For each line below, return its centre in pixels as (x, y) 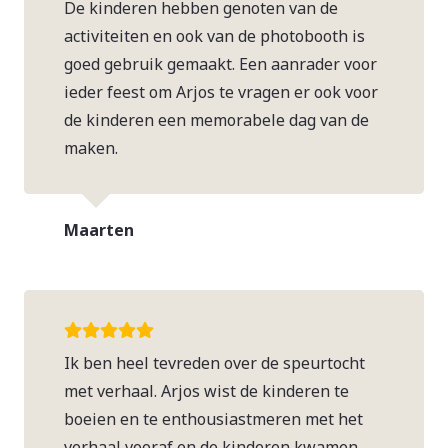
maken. (91, 147)
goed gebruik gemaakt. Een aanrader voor (220, 63)
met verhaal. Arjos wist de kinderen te (206, 391)
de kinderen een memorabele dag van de (216, 119)
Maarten (99, 229)
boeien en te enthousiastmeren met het (213, 419)
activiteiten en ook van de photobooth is (214, 35)
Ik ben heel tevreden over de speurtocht (214, 363)
